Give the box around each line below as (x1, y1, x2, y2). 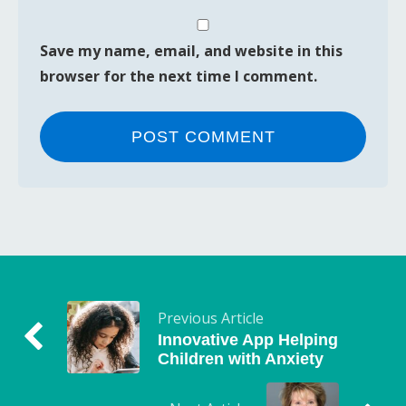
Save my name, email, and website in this (40, 40, 343, 61)
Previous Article (158, 307, 264, 328)
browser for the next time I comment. (40, 65, 317, 86)
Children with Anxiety (158, 349, 324, 368)
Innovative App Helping (158, 330, 338, 349)
